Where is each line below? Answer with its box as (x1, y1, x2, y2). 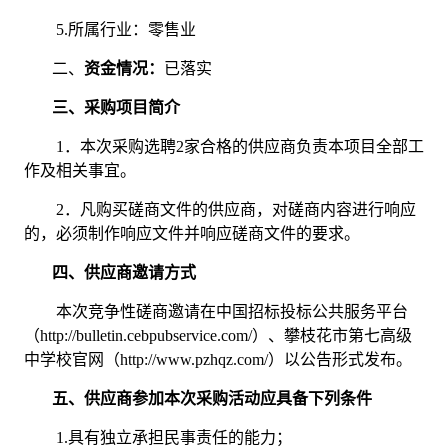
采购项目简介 (83, 99, 180, 117)
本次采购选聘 (79, 138, 176, 156)
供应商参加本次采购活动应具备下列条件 (83, 390, 372, 408)
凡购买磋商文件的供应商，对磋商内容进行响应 (79, 201, 416, 219)
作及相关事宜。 (23, 162, 136, 180)
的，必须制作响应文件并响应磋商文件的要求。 (23, 225, 360, 243)
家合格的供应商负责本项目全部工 (183, 138, 424, 156)
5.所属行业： (55, 21, 148, 39)
